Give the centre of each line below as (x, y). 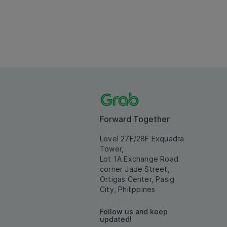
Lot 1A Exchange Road (139, 159)
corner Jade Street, (135, 169)
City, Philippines (128, 189)
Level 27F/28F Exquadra (142, 139)
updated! (116, 219)
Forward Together (135, 119)
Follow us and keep (134, 212)
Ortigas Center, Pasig (137, 179)
